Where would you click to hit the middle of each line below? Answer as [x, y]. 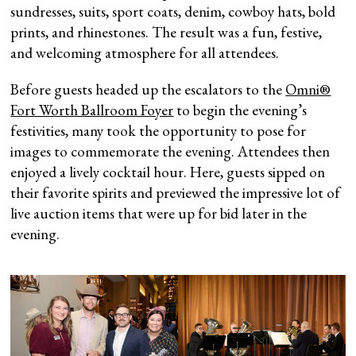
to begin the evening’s [240, 110]
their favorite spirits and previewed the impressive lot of [176, 192]
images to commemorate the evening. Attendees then [170, 151]
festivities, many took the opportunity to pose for [159, 130]
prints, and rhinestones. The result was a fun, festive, [166, 32]
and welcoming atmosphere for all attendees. [145, 52]
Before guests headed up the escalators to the [148, 89]
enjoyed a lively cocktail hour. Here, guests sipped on [168, 172]
